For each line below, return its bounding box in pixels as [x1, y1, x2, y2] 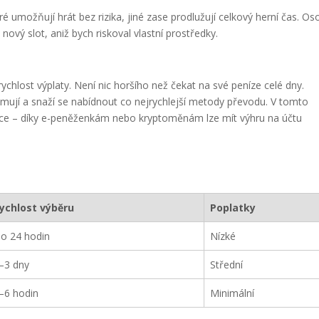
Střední [210, 258, 244, 271]
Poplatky [210, 201, 256, 214]
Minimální [210, 286, 255, 300]
